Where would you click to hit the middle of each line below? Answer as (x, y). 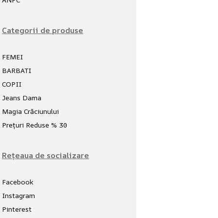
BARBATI (17, 70)
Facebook (18, 182)
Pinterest (17, 209)
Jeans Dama (22, 98)
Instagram (18, 195)
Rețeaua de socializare (45, 155)
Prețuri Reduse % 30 (35, 125)
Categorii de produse (43, 30)
